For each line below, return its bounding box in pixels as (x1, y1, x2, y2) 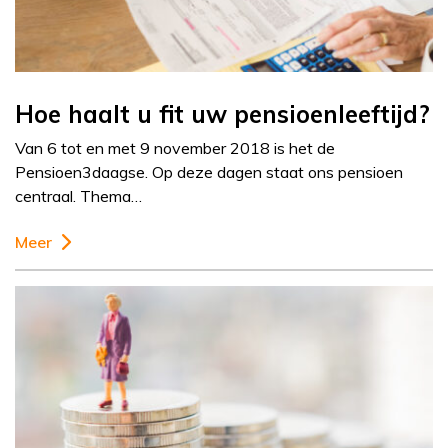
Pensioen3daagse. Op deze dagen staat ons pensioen (15, 162, 403, 183)
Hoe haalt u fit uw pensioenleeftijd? (15, 99, 430, 130)
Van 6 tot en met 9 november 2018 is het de (15, 138, 335, 159)
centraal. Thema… (15, 186, 142, 207)
